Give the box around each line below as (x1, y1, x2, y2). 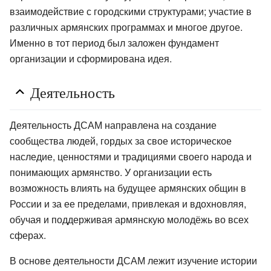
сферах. (10, 227, 46, 242)
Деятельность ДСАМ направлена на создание (10, 117, 217, 132)
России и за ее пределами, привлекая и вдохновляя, (10, 196, 246, 211)
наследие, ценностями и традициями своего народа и (10, 149, 252, 163)
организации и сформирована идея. (10, 51, 172, 65)
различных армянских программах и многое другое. (10, 19, 243, 34)
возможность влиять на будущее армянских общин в (10, 180, 246, 195)
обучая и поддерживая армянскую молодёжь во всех (10, 212, 249, 226)
